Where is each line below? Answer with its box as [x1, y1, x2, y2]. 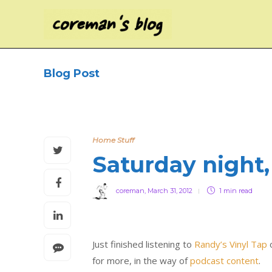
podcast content [190, 254, 259, 267]
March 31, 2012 [148, 186, 192, 195]
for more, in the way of [92, 254, 190, 267]
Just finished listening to [92, 238, 194, 250]
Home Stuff [92, 135, 134, 144]
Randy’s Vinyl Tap [194, 238, 267, 250]
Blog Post [44, 67, 100, 80]
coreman [116, 186, 144, 195]
